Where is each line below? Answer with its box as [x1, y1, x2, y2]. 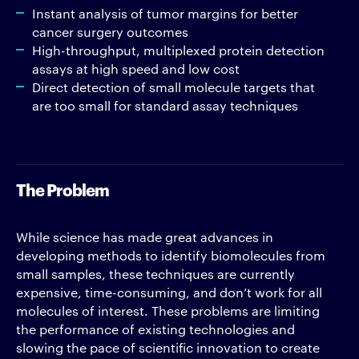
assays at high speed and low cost [32, 60, 240, 77]
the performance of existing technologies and [16, 321, 295, 337]
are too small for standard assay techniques [32, 97, 298, 114]
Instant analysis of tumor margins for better [32, 5, 298, 22]
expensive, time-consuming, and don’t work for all [16, 284, 322, 301]
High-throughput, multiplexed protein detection [32, 42, 325, 58]
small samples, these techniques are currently [16, 265, 295, 282]
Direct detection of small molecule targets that [32, 79, 315, 95]
